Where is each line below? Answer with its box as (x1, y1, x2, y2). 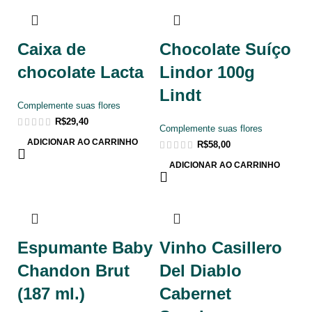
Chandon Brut (17, 260, 130, 280)
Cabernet (159, 283, 231, 303)
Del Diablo (159, 260, 242, 280)
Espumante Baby (17, 237, 153, 257)
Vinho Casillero (159, 237, 282, 257)
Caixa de (17, 39, 86, 58)
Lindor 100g (159, 62, 255, 81)
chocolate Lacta (17, 62, 143, 81)
